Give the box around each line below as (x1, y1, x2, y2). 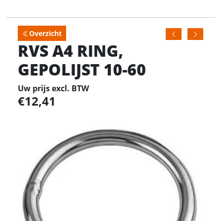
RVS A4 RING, (18, 39, 123, 62)
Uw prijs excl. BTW (18, 83, 89, 94)
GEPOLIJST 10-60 (18, 58, 146, 80)
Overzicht (29, 29, 62, 38)
